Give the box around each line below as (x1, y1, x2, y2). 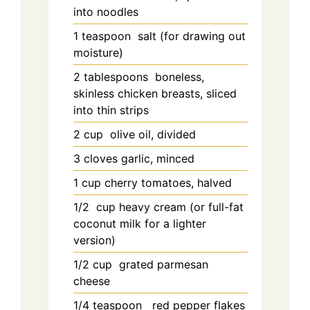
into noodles (73, 4, 138, 19)
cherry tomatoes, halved (104, 175, 232, 190)
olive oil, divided (110, 127, 196, 141)
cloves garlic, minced (84, 151, 194, 165)
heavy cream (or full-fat (119, 199, 244, 214)
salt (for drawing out (138, 28, 246, 43)
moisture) (73, 45, 123, 60)
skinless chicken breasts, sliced (73, 86, 237, 100)
